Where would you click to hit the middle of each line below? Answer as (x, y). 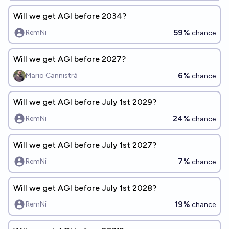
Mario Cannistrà (52, 75)
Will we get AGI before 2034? (70, 16)
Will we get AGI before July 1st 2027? (85, 145)
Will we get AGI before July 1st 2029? (85, 102)
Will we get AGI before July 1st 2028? (85, 188)
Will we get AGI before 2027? (70, 59)
